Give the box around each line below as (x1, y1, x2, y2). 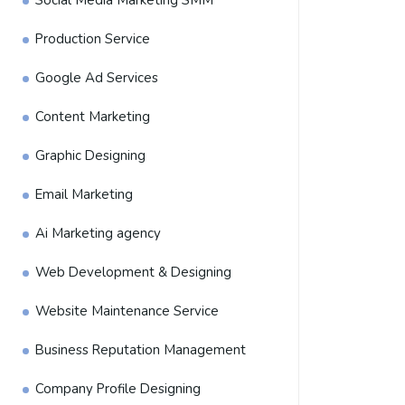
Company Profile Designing (35, 380, 201, 398)
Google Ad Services (35, 69, 158, 87)
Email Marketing (35, 185, 133, 203)
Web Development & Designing (35, 263, 231, 281)
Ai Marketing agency (35, 224, 161, 242)
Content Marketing (35, 108, 150, 126)
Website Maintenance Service (35, 302, 219, 320)
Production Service (35, 30, 150, 48)
